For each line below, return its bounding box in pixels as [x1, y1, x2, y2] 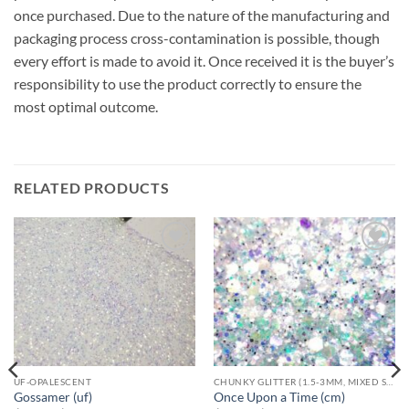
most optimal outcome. [14, 98, 158, 116]
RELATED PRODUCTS [14, 178, 170, 196]
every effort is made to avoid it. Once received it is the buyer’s [14, 52, 394, 70]
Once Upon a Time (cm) [213, 390, 345, 405]
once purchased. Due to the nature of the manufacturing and [14, 6, 390, 25]
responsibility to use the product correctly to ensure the [14, 75, 362, 93]
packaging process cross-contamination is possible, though [14, 29, 380, 47]
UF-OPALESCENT [13, 376, 92, 387]
